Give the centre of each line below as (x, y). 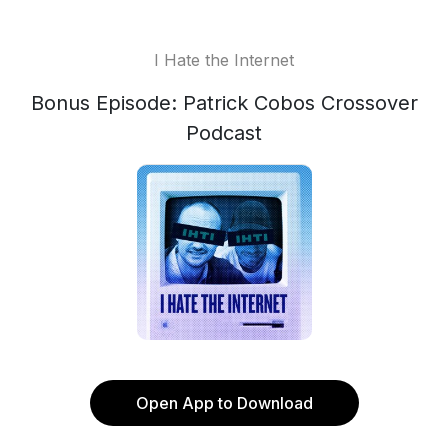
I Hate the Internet (224, 60)
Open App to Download (224, 403)
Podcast (224, 133)
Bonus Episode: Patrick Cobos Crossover (224, 103)
